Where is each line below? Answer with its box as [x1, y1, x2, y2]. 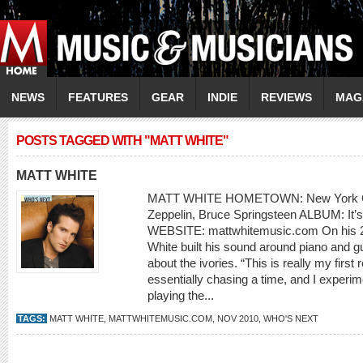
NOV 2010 [217, 314, 258, 323]
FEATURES [68, 91, 128, 104]
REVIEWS [261, 91, 312, 104]
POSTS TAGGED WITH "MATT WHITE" [16, 134, 228, 147]
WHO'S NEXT [263, 314, 318, 323]
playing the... [147, 288, 217, 302]
